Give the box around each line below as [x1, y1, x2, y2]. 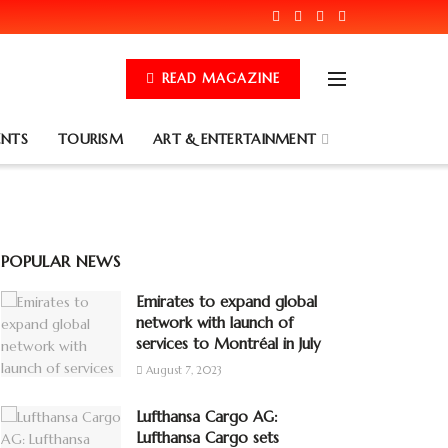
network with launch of [136, 313, 293, 332]
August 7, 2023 [143, 363, 222, 377]
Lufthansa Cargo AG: [136, 407, 278, 426]
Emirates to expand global [136, 292, 317, 311]
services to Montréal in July [136, 334, 321, 353]
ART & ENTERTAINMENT [152, 130, 317, 148]
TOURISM [58, 130, 123, 148]
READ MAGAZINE [157, 70, 280, 87]
